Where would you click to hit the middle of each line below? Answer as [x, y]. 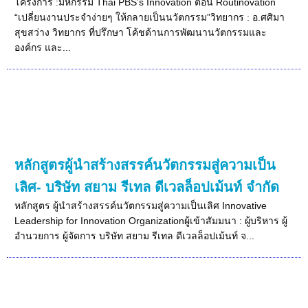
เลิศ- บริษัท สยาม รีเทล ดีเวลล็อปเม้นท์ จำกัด [147, 187]
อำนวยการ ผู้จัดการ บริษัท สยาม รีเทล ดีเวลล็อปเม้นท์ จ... [135, 235]
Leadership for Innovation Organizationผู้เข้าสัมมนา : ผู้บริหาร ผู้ [151, 220]
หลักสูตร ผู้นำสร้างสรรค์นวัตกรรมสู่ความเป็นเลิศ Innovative [141, 205]
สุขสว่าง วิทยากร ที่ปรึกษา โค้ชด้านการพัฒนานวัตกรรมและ [141, 32]
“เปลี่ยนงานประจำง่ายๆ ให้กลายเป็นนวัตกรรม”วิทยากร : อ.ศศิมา [150, 17]
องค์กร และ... [43, 47]
